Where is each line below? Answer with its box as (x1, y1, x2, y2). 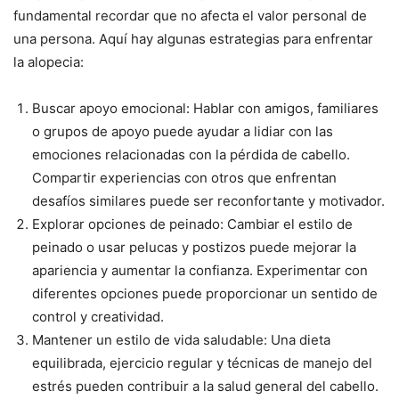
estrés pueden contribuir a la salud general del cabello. (32, 377, 379, 395)
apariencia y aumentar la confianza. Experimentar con (32, 261, 368, 279)
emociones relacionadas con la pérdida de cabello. (32, 145, 350, 163)
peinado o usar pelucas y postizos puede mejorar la (32, 238, 356, 256)
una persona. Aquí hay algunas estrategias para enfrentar (13, 29, 373, 47)
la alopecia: (13, 53, 84, 70)
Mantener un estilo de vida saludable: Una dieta (32, 330, 330, 348)
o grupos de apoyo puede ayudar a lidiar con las (32, 122, 333, 140)
